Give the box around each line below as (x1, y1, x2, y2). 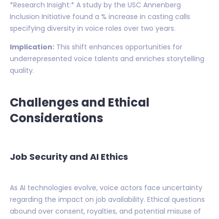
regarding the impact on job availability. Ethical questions (10, 194, 205, 204)
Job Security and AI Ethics (10, 151, 128, 163)
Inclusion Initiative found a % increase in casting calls (10, 12, 190, 22)
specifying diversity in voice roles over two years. (10, 23, 175, 34)
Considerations (10, 110, 103, 127)
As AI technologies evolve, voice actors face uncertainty (10, 182, 202, 193)
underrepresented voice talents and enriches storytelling (10, 54, 204, 64)
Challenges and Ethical (10, 94, 150, 111)
